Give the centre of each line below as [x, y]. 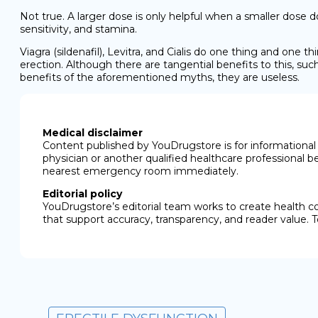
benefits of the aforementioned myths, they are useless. [160, 77]
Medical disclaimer [93, 133]
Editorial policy [82, 194]
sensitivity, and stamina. [78, 29]
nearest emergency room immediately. [141, 171]
